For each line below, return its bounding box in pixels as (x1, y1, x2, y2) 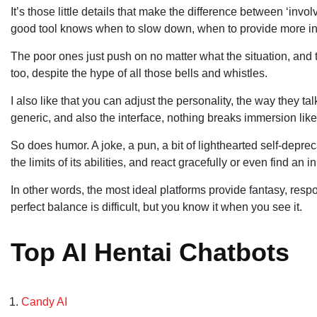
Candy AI (21, 295, 67, 308)
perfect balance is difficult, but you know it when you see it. (11, 200, 302, 213)
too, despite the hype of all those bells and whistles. (11, 67, 267, 79)
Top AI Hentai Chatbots (11, 237, 289, 267)
